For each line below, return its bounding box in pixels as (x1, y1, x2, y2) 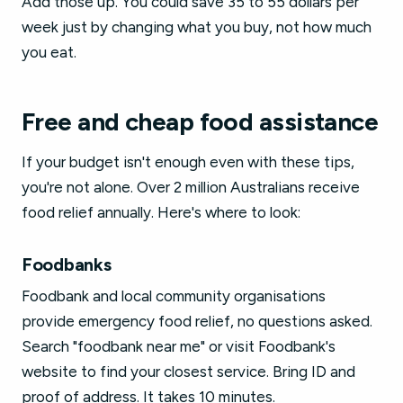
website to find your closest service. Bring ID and (22, 363, 355, 381)
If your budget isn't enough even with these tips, (22, 153, 354, 171)
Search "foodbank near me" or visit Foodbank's (22, 337, 336, 355)
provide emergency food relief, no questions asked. (22, 312, 372, 330)
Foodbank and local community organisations (22, 287, 326, 305)
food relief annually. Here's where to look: (22, 203, 300, 221)
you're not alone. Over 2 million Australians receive (22, 178, 360, 196)
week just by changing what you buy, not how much (22, 18, 372, 36)
